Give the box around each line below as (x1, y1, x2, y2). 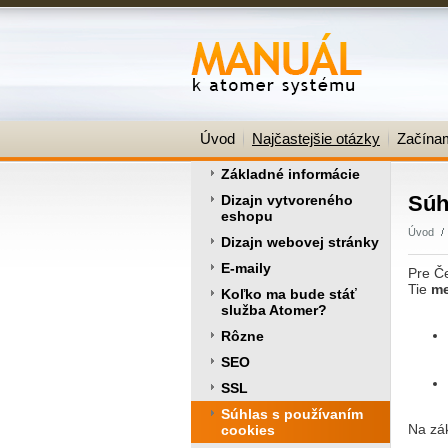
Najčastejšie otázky (252, 130, 380, 147)
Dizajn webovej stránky (221, 234, 379, 250)
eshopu (221, 208, 273, 224)
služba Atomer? (221, 302, 327, 318)
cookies (221, 422, 275, 438)
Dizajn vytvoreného (221, 192, 353, 208)
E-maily (221, 260, 271, 276)
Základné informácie (221, 166, 360, 182)
